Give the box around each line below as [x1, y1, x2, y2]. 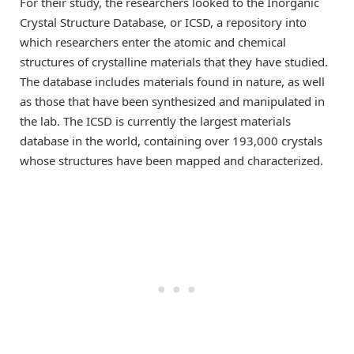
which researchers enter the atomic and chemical [20, 34, 286, 51]
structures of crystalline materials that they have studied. [20, 54, 328, 70]
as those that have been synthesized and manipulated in [20, 93, 325, 110]
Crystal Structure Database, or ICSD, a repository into [20, 14, 307, 31]
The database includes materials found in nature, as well [20, 73, 325, 90]
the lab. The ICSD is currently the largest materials [20, 113, 291, 130]
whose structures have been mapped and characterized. [20, 153, 323, 169]
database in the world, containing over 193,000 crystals [20, 133, 322, 149]
